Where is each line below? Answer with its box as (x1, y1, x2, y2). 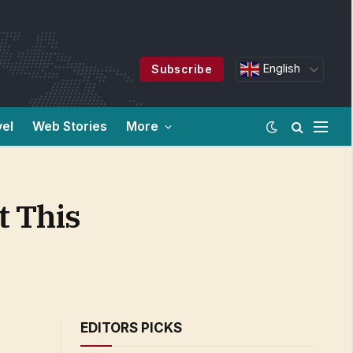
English (259, 61, 301, 76)
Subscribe (151, 62, 213, 76)
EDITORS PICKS (80, 320, 182, 336)
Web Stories (32, 118, 107, 134)
